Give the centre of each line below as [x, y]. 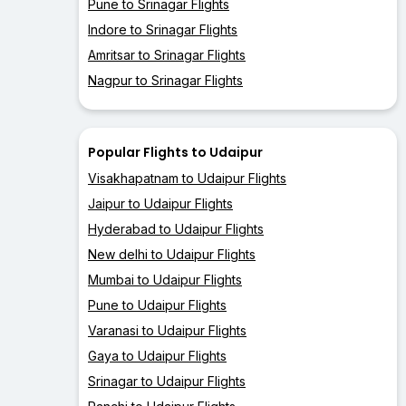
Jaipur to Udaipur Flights [160, 204]
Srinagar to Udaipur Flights [167, 382]
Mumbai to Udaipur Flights [165, 280]
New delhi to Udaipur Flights [172, 255]
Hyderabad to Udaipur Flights [176, 229]
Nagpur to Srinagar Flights [165, 81]
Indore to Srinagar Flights [163, 30]
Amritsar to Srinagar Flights [167, 55]
